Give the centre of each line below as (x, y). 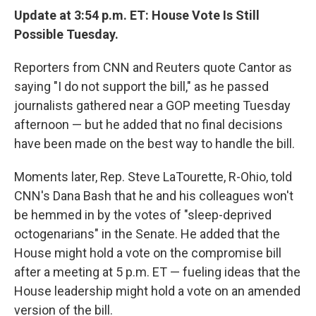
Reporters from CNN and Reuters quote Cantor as (153, 68)
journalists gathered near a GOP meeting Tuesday (152, 106)
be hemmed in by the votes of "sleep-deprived (143, 215)
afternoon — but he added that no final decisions (148, 125)
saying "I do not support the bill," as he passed (141, 87)
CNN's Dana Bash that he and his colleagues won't (154, 196)
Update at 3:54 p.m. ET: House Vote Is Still (137, 16)
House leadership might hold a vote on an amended (157, 291)
